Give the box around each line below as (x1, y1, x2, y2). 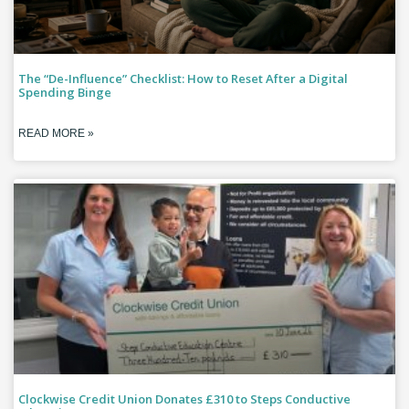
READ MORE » (18, 127, 94, 141)
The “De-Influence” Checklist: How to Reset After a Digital (18, 70, 348, 88)
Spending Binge (18, 84, 111, 101)
